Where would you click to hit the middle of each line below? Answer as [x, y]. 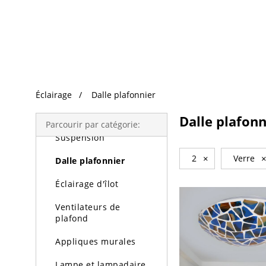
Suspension [80, 137]
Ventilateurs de [88, 207]
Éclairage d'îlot [87, 184]
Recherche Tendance [71, 9]
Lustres [71, 114]
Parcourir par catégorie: [93, 124]
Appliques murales [96, 241]
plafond [72, 218]
